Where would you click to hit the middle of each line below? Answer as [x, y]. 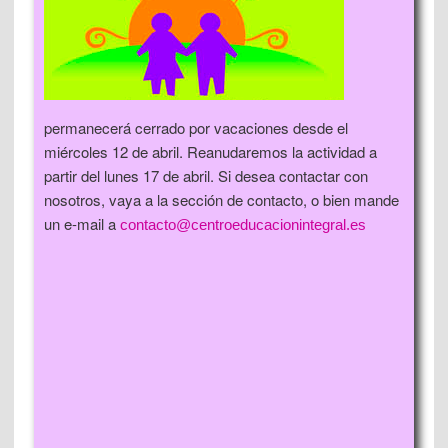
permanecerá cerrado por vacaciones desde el [196, 127]
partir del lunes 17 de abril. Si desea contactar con [206, 175]
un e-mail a [82, 223]
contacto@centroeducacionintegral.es [243, 224]
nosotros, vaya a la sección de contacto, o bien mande [221, 199]
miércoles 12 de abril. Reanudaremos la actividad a [210, 151]
